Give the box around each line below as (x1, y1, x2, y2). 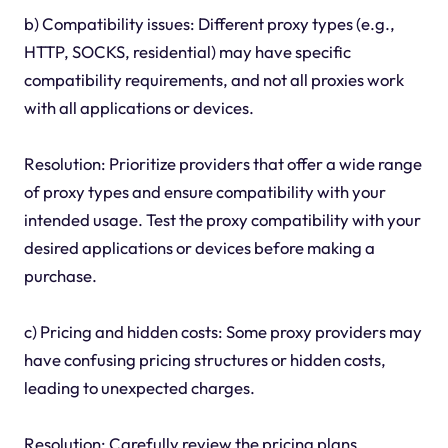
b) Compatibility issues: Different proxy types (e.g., (23, 12, 395, 34)
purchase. (23, 264, 97, 286)
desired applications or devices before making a (23, 236, 375, 258)
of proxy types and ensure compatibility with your (23, 180, 386, 202)
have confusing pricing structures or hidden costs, (23, 348, 386, 370)
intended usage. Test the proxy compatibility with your (23, 208, 421, 230)
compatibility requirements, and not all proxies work (23, 68, 404, 90)
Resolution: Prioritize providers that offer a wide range (23, 152, 422, 174)
